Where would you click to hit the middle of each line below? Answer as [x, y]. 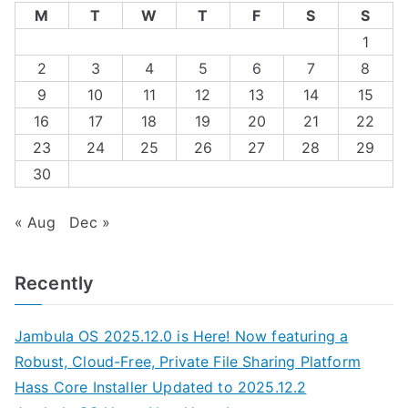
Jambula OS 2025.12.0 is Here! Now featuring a [182, 336]
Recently [55, 283]
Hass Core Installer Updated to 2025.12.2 [161, 387]
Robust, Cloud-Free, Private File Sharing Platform [188, 362]
